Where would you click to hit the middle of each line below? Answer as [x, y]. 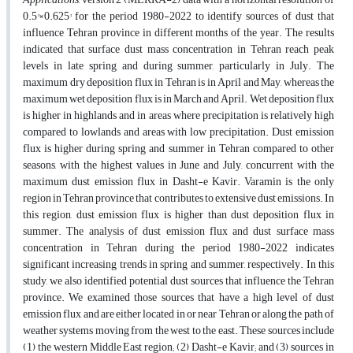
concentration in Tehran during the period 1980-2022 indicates [178, 248]
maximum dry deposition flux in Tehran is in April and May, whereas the [178, 83]
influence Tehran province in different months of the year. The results [178, 33]
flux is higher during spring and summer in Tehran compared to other [178, 149]
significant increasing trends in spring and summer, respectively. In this [178, 265]
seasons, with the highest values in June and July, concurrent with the [178, 165]
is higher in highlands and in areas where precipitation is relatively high [178, 116]
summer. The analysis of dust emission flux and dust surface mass [178, 232]
